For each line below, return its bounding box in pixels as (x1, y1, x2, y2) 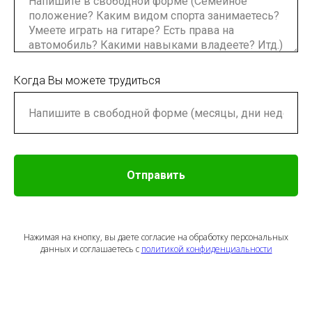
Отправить (127, 169, 185, 182)
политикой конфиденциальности (141, 243, 272, 255)
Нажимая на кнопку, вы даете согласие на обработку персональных (24, 231, 288, 243)
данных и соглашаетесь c (40, 243, 141, 255)
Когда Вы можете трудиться (14, 74, 160, 88)
